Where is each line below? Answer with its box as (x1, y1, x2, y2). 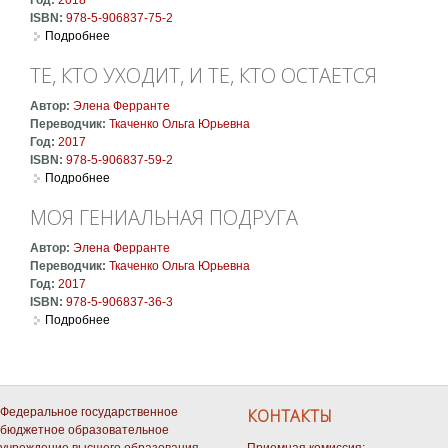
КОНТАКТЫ (246, 404, 332, 427)
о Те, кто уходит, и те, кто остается (109, 170, 306, 185)
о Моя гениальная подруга (109, 312, 261, 327)
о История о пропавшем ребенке (109, 28, 298, 43)
